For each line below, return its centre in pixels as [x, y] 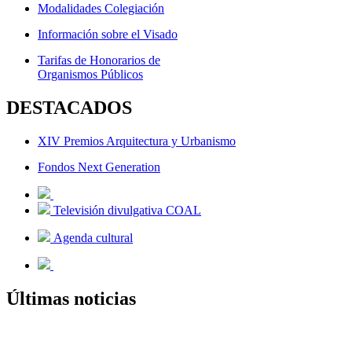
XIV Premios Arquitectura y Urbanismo [137, 141]
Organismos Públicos [90, 74]
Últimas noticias [71, 298]
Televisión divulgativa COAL [126, 210]
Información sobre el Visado [108, 34]
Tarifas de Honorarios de [99, 60]
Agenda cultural [92, 237]
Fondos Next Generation [99, 167]
